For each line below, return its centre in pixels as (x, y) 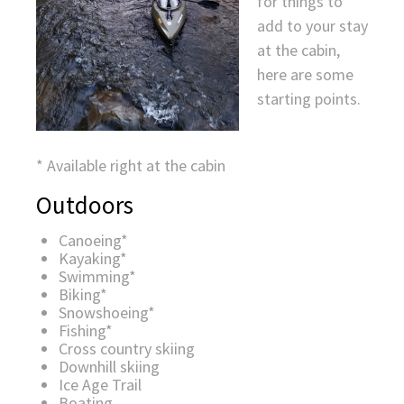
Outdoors (85, 205)
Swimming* (97, 277)
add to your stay (312, 25)
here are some (305, 74)
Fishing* (86, 331)
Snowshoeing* (107, 313)
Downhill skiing (109, 367)
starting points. (309, 98)
